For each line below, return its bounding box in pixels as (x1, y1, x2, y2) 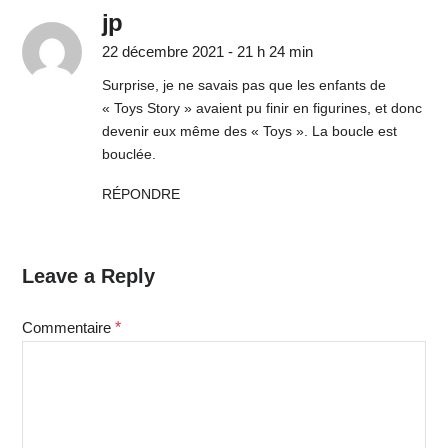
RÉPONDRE (101, 185, 180, 202)
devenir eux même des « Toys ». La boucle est (101, 122, 397, 139)
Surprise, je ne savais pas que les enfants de (101, 76, 386, 93)
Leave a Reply (21, 264, 155, 287)
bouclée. (101, 145, 156, 162)
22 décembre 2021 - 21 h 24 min (101, 42, 313, 60)
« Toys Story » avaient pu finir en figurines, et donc (101, 99, 422, 116)
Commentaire (21, 318, 115, 336)
